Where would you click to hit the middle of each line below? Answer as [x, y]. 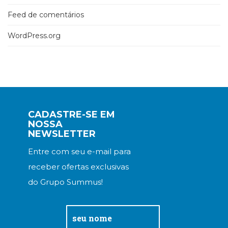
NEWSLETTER [62, 134]
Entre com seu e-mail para [79, 152]
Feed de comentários [46, 15]
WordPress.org [34, 36]
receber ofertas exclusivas [78, 167]
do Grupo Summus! [65, 182]
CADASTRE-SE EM [72, 115]
